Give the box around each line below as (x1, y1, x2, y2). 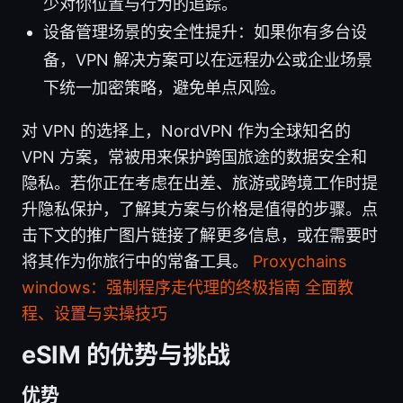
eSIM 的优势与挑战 (22, 339, 231, 370)
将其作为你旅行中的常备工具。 (22, 251, 253, 271)
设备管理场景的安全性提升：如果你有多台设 (43, 22, 367, 41)
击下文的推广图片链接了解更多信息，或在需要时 (22, 225, 378, 245)
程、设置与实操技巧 (22, 303, 167, 323)
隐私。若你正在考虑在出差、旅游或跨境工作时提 (22, 173, 378, 193)
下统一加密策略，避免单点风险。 (43, 77, 286, 97)
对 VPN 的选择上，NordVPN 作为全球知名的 (22, 121, 351, 140)
